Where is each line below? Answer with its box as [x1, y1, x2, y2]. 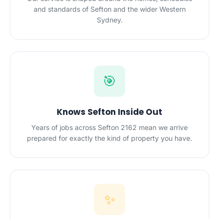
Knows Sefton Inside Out [57, 106, 162, 118]
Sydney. [96, 16, 123, 24]
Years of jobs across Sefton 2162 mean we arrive [31, 123, 188, 131]
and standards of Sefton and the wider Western [33, 5, 186, 13]
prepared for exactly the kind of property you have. [27, 134, 192, 142]
